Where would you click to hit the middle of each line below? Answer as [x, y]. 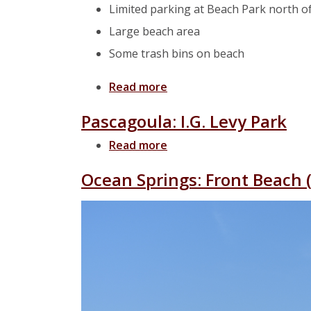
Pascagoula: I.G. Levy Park [184, 121]
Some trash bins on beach [177, 53]
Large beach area [154, 31]
